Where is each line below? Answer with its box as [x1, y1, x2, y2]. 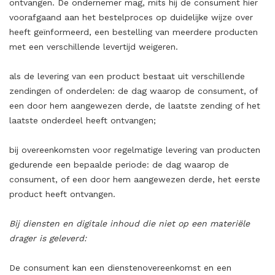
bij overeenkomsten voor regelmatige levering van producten [9, 145, 260, 155]
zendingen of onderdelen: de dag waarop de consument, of [9, 86, 258, 96]
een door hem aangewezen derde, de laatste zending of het [9, 101, 260, 110]
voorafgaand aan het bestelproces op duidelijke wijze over [9, 12, 253, 22]
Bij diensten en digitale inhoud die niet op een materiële [9, 219, 250, 228]
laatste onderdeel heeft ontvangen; [9, 115, 156, 125]
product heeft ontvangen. [9, 189, 115, 199]
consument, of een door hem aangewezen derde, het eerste [9, 174, 260, 184]
